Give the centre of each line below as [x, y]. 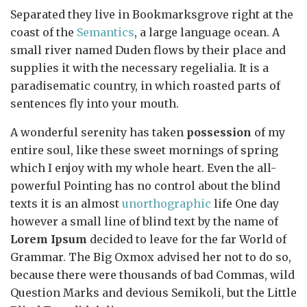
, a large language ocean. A [207, 33]
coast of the [44, 33]
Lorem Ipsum [49, 240]
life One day [245, 204]
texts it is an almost [66, 204]
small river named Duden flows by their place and [148, 50]
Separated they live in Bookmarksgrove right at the [152, 15]
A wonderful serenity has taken [98, 133]
